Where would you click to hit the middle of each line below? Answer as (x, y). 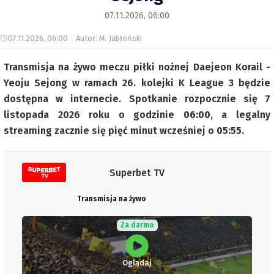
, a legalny (240, 115)
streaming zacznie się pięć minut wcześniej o (110, 131)
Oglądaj (137, 263)
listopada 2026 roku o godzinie (94, 115)
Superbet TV (137, 172)
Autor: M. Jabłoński (109, 38)
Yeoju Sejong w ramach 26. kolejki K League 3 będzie (137, 83)
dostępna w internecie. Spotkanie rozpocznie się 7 (137, 99)
